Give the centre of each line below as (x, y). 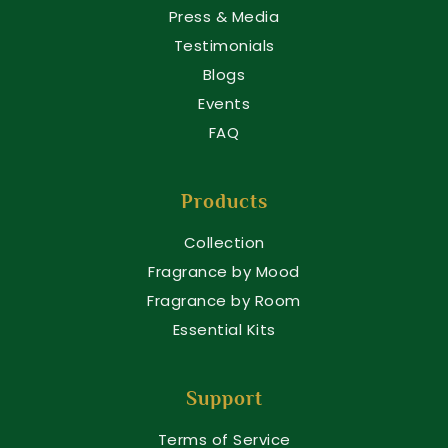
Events (224, 104)
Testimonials (224, 46)
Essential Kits (224, 330)
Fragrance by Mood (224, 272)
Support (224, 398)
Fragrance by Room (224, 301)
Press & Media (224, 17)
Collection (224, 243)
